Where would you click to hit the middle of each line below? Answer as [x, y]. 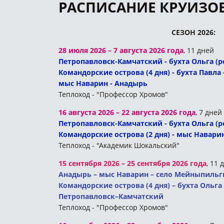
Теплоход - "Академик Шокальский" [119, 145]
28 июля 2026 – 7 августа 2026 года [121, 50]
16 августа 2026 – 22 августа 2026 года [127, 112]
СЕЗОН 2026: [193, 32]
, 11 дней [199, 50]
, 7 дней [209, 112]
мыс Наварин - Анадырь [103, 83]
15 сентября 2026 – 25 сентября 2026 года [132, 163]
